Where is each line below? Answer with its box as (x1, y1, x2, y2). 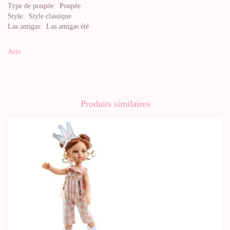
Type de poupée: (8, 2, 55, 10)
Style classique (25, 12, 71, 20)
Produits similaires (80, 99, 150, 109)
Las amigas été (42, 23, 89, 30)
